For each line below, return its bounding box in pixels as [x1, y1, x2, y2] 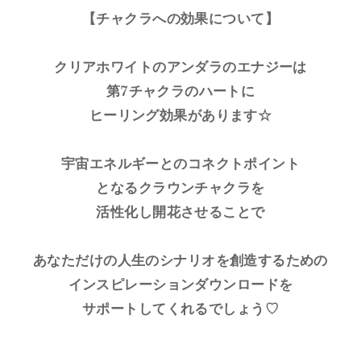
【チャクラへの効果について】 [82, 10, 279, 28]
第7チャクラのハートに [106, 83, 255, 101]
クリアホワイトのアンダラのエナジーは [54, 59, 307, 77]
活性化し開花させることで [96, 204, 265, 222]
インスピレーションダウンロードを [68, 276, 293, 294]
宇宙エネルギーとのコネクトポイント [60, 156, 301, 173]
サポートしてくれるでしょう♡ [82, 301, 279, 318]
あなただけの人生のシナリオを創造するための [33, 252, 328, 270]
